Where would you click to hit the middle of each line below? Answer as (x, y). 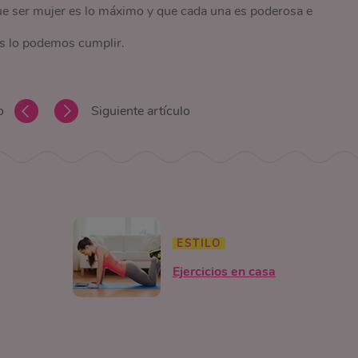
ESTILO (199, 243)
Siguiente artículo (140, 111)
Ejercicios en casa (224, 271)
